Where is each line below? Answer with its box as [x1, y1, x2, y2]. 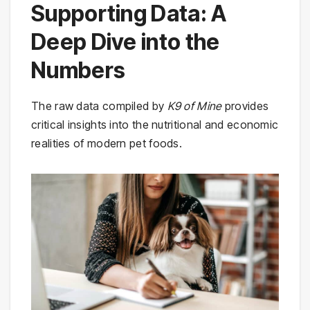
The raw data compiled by [31, 98, 167, 113]
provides [221, 98, 269, 113]
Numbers [31, 56, 126, 84]
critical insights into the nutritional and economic [31, 117, 279, 131]
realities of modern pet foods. [31, 136, 183, 150]
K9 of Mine [167, 98, 222, 113]
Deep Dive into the [31, 28, 220, 55]
